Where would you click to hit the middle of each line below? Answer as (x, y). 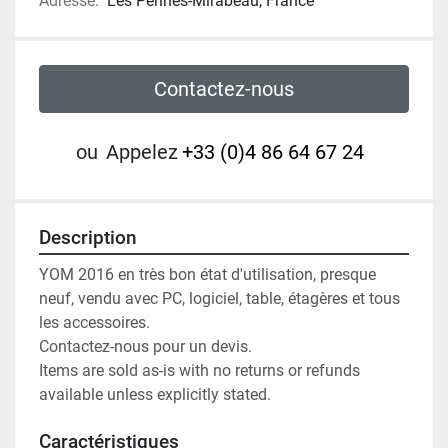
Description (88, 237)
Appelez (142, 151)
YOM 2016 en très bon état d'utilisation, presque (207, 274)
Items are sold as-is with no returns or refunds (199, 370)
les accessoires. (94, 322)
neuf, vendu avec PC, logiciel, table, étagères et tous (219, 298)
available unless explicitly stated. (155, 394)
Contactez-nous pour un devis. (145, 346)
